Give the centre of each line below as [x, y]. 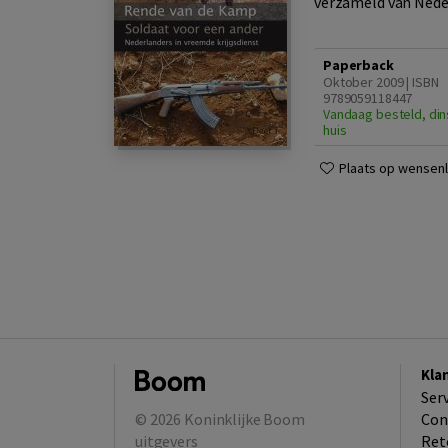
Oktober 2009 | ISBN [381, 82]
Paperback [358, 65]
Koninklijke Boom [244, 418]
